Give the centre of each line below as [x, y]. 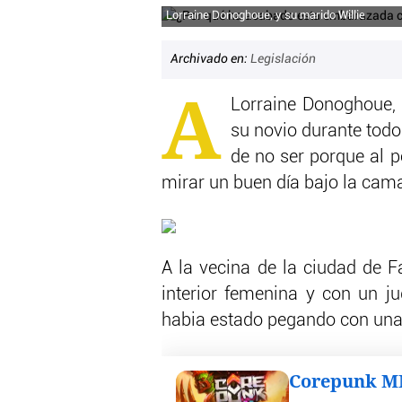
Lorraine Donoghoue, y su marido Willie [266, 16]
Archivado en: [210, 60]
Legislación [283, 60]
